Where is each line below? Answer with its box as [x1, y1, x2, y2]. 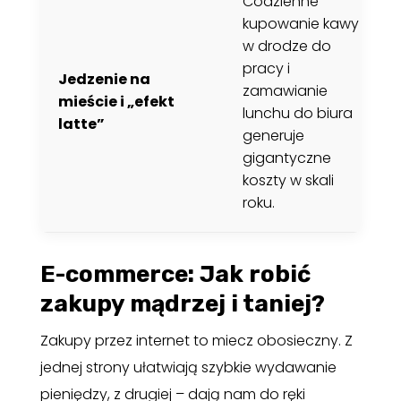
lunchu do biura [242, 102, 353, 124]
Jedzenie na [57, 68, 150, 90]
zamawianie [242, 80, 328, 101]
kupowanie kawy [242, 13, 359, 34]
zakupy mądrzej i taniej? [39, 289, 325, 318]
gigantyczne [242, 147, 331, 168]
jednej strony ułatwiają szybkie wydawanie [39, 356, 337, 378]
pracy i [242, 57, 290, 79]
